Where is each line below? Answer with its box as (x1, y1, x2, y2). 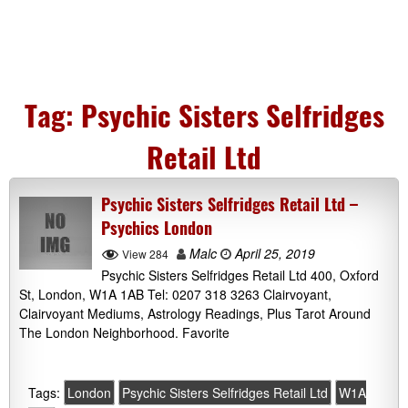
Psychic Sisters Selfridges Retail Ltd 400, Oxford (101, 266, 379, 285)
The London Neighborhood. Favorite (19, 323, 229, 342)
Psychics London (101, 216, 212, 240)
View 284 (122, 246, 168, 261)
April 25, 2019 (231, 244, 315, 262)
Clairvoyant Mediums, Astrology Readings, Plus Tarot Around (19, 304, 371, 323)
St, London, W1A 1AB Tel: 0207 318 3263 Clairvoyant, (19, 285, 331, 304)
